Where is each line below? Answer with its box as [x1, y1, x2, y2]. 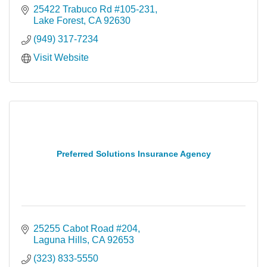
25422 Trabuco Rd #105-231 [33, 4, 155, 14]
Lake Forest [33, 15, 83, 26]
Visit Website [33, 52, 89, 63]
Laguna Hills [33, 235, 87, 245]
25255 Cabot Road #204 [33, 223, 138, 234]
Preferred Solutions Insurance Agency [56, 148, 211, 159]
